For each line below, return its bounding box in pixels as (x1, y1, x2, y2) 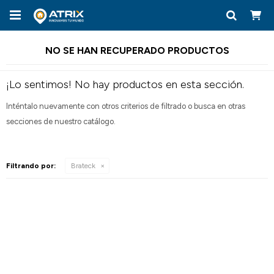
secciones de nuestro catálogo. (6, 117, 116, 126)
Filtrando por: (6, 161, 56, 170)
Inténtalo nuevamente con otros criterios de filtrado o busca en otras (6, 102, 245, 111)
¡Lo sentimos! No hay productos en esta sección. (6, 78, 244, 91)
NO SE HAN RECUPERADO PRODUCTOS (45, 45, 229, 56)
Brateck (71, 161, 95, 170)
